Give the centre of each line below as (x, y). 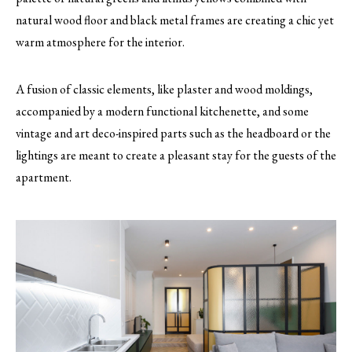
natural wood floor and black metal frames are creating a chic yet (175, 20)
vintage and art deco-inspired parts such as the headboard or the (173, 134)
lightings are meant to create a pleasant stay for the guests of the (176, 156)
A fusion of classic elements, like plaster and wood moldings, (164, 90)
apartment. (44, 178)
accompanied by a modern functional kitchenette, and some (162, 112)
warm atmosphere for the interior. (100, 42)
